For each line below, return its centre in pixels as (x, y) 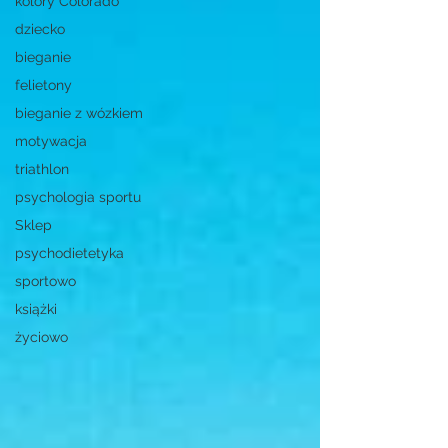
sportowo (45, 281)
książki (36, 309)
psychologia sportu (78, 197)
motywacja (51, 141)
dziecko (40, 29)
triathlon (42, 169)
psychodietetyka (69, 253)
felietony (43, 85)
